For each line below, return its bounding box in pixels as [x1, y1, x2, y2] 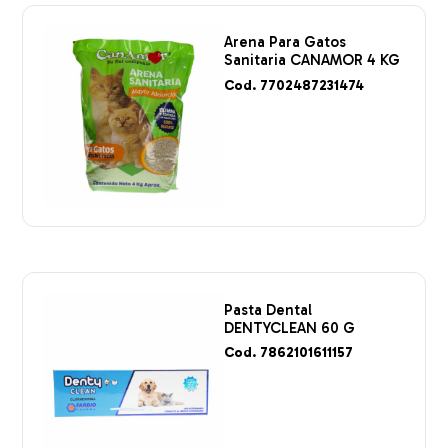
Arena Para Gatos [224, 33, 346, 52]
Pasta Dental [224, 300, 312, 319]
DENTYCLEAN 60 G [224, 318, 355, 337]
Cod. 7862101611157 [224, 344, 353, 362]
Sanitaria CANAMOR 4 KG [224, 51, 400, 70]
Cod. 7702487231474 [224, 76, 364, 94]
